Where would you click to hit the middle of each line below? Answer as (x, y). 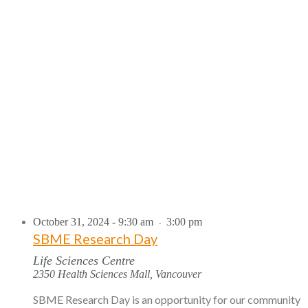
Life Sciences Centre (84, 260)
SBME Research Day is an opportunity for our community (167, 299)
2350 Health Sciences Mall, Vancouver (117, 274)
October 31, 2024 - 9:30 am (93, 221)
